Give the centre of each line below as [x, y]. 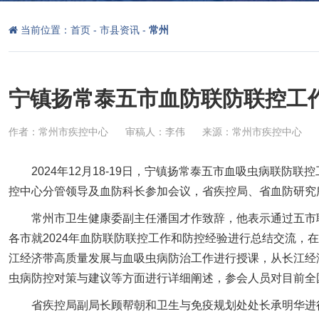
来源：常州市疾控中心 [252, 132]
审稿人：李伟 [155, 132]
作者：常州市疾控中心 [58, 132]
